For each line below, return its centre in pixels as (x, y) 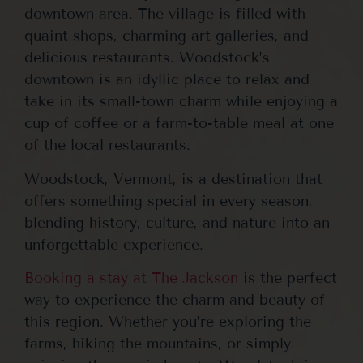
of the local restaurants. (107, 145)
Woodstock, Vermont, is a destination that (173, 179)
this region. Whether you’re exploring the (168, 322)
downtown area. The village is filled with (165, 14)
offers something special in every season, (169, 201)
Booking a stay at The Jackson (131, 278)
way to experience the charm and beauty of (177, 300)
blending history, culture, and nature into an (177, 222)
